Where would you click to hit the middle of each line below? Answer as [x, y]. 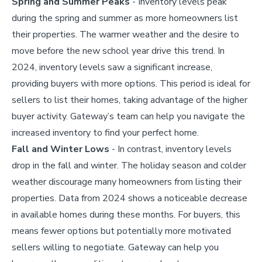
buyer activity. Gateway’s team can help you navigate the [128, 116]
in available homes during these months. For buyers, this [126, 214]
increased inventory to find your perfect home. [105, 132]
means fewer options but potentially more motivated [121, 231]
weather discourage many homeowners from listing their [127, 182]
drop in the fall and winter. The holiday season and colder [129, 165]
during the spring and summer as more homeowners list [125, 18]
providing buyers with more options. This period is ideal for [131, 83]
